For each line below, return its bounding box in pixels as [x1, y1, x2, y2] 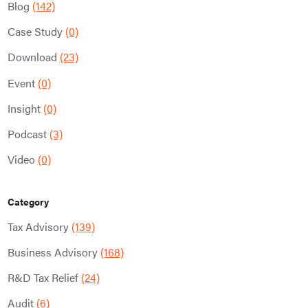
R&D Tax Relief [7, 269, 81, 286]
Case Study [7, 23, 65, 40]
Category [7, 194, 49, 208]
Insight [7, 100, 43, 116]
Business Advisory [7, 244, 100, 261]
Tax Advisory [7, 219, 71, 234]
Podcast [7, 125, 49, 142]
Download [7, 49, 60, 65]
